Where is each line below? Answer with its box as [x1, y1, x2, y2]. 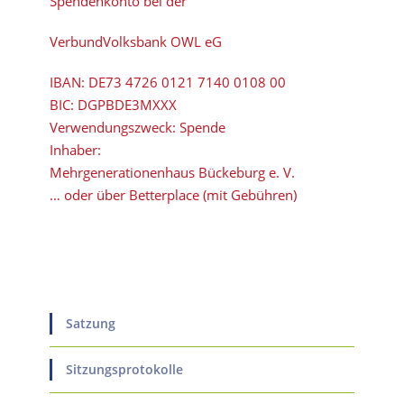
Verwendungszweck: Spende [50, 118, 225, 136]
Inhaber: [50, 141, 101, 159]
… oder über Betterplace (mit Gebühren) [50, 186, 297, 204]
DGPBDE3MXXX [78, 96, 177, 114]
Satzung [66, 315, 115, 332]
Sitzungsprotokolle [66, 361, 183, 378]
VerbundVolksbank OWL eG [50, 32, 222, 50]
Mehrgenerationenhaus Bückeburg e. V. [50, 163, 295, 181]
